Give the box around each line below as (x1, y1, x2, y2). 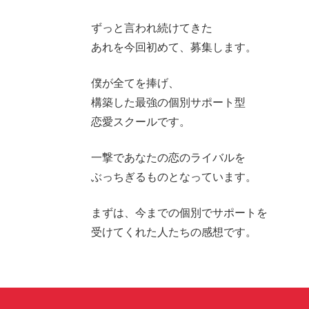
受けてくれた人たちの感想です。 (91, 224, 257, 239)
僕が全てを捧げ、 (91, 75, 179, 90)
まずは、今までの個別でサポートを (91, 205, 268, 219)
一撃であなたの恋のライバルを (91, 150, 246, 164)
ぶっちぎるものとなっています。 (91, 169, 257, 183)
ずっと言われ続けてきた (91, 20, 212, 34)
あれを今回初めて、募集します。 (91, 39, 257, 54)
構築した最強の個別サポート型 (91, 94, 246, 109)
